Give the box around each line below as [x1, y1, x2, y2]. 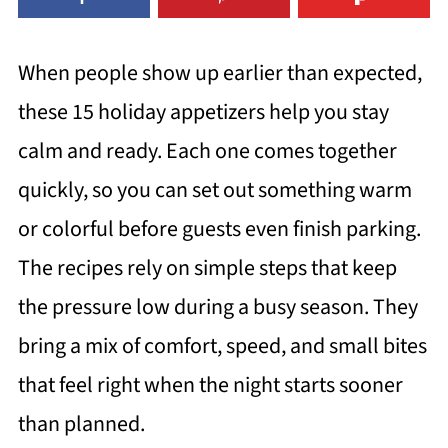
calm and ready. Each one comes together [17, 135, 397, 168]
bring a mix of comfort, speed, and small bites [17, 330, 427, 363]
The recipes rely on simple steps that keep [17, 252, 397, 285]
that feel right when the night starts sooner [17, 369, 403, 402]
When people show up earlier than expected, [17, 57, 422, 90]
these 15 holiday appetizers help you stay [17, 96, 389, 129]
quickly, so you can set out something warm [17, 174, 412, 207]
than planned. [17, 408, 145, 441]
